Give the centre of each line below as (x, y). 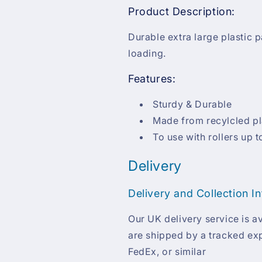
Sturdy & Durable (192, 104)
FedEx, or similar (167, 251)
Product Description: (182, 11)
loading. (147, 53)
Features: (152, 79)
